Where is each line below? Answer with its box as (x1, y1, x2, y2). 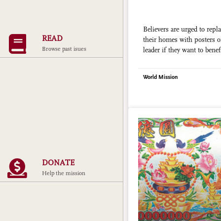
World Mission (143, 74, 178, 80)
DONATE (42, 158, 74, 168)
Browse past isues (42, 46, 86, 53)
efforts (143, 56, 162, 65)
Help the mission (42, 170, 85, 177)
